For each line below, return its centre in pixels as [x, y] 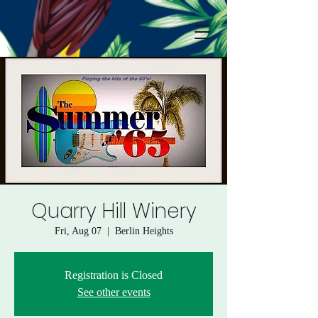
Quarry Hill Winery [114, 211]
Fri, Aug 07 [78, 231]
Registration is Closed [114, 275]
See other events [114, 292]
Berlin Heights [144, 231]
